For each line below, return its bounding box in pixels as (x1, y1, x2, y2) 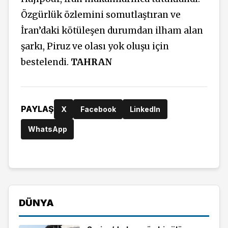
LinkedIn (129, 104, 160, 113)
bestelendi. (21, 56, 71, 68)
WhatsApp (27, 125, 67, 134)
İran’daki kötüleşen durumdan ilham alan (21, 24, 203, 36)
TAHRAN (71, 56, 112, 68)
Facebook (80, 104, 116, 113)
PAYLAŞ (21, 104, 54, 115)
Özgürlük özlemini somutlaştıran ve (21, 9, 181, 20)
